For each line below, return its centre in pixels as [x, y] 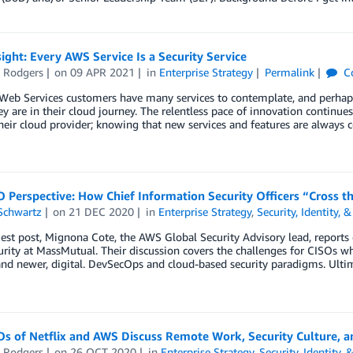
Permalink [289, 72]
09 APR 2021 [103, 72]
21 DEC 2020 [102, 212]
